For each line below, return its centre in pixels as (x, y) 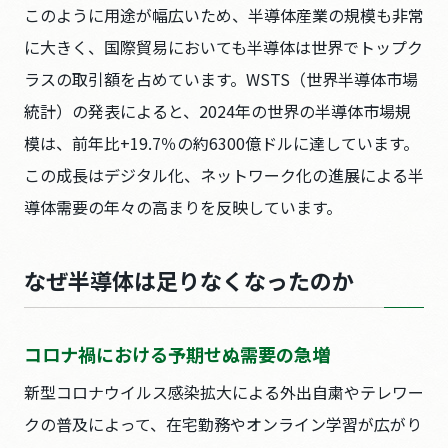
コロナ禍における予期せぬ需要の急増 (177, 354)
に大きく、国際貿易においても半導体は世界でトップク (223, 47)
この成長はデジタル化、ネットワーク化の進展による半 (224, 175)
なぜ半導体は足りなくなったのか (189, 280)
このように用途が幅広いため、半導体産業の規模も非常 (224, 15)
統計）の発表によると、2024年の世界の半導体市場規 (217, 111)
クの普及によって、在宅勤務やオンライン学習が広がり (223, 424)
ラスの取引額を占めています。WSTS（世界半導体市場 (221, 79)
